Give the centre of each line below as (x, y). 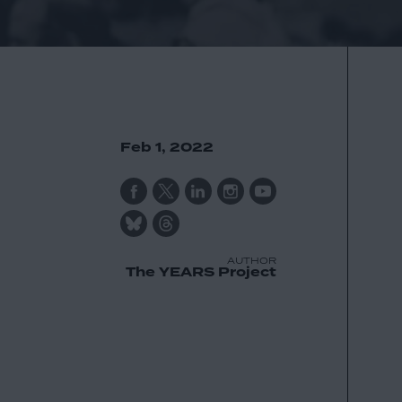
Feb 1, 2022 (166, 147)
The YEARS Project (201, 272)
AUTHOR (251, 260)
